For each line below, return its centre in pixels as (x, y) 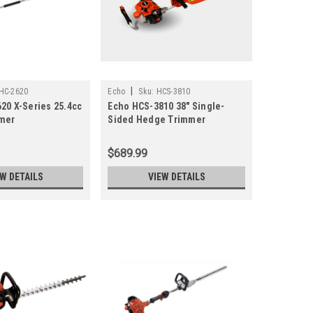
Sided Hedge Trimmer (157, 120)
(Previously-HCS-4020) (158, 133)
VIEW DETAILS (176, 177)
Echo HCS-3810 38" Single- (166, 107)
